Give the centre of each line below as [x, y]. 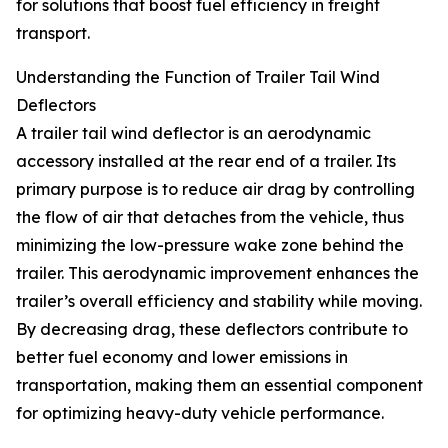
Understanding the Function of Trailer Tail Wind [198, 77]
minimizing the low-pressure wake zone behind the [210, 245]
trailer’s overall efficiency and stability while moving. [219, 301]
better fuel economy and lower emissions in [182, 357]
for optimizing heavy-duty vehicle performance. [200, 413]
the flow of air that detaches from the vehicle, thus [210, 217]
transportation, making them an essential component [219, 385]
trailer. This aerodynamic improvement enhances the [217, 273]
